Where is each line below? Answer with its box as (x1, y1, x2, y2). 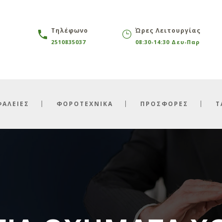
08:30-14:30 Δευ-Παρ (135, 38, 200, 46)
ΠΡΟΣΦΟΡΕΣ (140, 100, 188, 108)
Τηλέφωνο (51, 26, 88, 35)
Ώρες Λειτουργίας (135, 26, 201, 35)
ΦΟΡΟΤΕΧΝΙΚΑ (56, 100, 113, 108)
